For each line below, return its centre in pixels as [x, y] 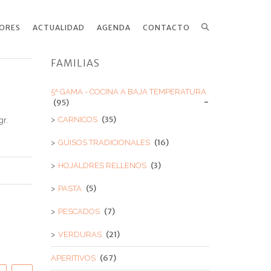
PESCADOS [79, 211]
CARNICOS [77, 119]
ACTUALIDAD [59, 28]
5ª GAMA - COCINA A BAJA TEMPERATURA [128, 92]
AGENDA [114, 28]
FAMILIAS [75, 63]
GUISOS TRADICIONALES [104, 142]
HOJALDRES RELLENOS [102, 165]
